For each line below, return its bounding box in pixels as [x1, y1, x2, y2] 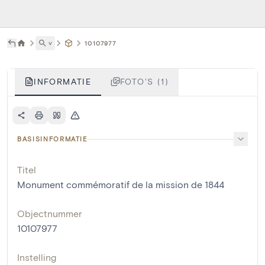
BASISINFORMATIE [17, 135, 88, 143]
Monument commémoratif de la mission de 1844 [17, 179, 224, 190]
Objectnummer [17, 208, 82, 219]
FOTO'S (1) [119, 76, 169, 87]
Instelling [17, 251, 56, 263]
